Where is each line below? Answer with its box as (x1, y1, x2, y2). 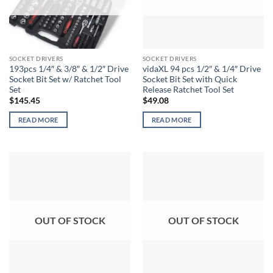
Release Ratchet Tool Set (142, 84, 234, 94)
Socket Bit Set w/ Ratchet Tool (9, 74, 121, 84)
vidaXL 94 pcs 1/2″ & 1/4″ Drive (142, 63, 261, 74)
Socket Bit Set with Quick (142, 74, 237, 84)
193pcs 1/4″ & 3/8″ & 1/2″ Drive (9, 63, 129, 74)
